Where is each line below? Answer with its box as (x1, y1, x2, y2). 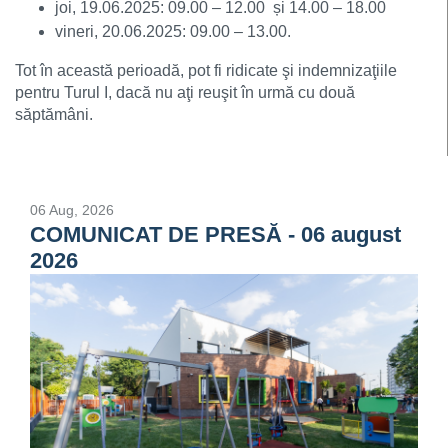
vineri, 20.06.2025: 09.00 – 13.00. (55, 23, 299, 40)
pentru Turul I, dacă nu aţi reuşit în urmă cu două (15, 84, 355, 101)
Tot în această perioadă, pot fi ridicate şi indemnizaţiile (15, 62, 397, 79)
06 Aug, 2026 (30, 202, 114, 218)
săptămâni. (15, 106, 97, 123)
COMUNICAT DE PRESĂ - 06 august (30, 222, 401, 247)
